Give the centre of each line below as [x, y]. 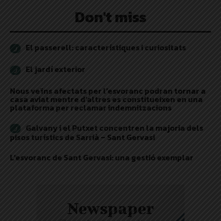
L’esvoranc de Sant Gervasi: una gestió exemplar [102, 158]
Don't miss [110, 17]
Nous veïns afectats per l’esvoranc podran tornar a [108, 91]
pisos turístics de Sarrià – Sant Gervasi [82, 137]
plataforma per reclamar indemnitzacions [91, 107]
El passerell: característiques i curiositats [106, 48]
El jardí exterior [55, 69]
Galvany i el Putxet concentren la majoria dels [114, 128]
